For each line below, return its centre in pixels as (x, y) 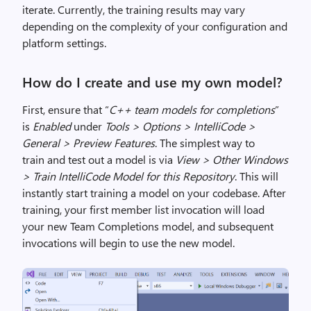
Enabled (52, 126)
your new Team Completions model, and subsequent (148, 226)
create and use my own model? (182, 82)
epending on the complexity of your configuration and (158, 26)
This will (259, 176)
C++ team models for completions (192, 109)
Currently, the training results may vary (151, 9)
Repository (209, 176)
